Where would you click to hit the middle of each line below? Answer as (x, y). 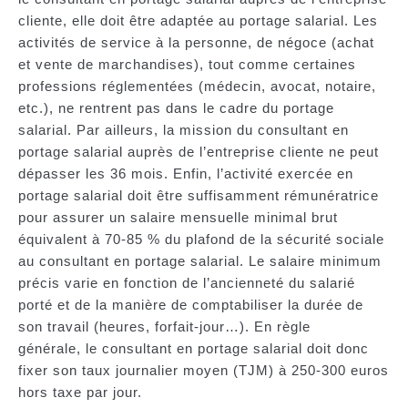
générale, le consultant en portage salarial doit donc (194, 349)
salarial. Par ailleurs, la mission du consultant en (184, 130)
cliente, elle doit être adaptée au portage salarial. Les (198, 21)
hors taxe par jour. (82, 393)
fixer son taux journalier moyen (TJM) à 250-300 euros (204, 371)
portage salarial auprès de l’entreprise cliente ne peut (199, 152)
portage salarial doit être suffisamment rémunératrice (199, 196)
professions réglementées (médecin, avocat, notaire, (197, 87)
